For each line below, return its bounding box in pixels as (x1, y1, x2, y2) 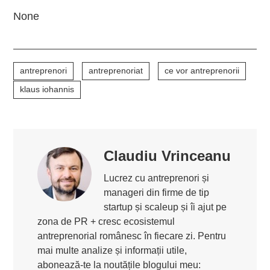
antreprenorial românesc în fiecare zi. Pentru (37, 231, 227, 241)
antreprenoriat (89, 66, 143, 75)
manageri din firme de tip (104, 187, 210, 198)
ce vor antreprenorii (165, 66, 240, 75)
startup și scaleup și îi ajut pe (104, 202, 227, 212)
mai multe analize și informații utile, (37, 245, 187, 256)
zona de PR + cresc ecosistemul (37, 216, 175, 227)
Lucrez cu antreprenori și (104, 173, 210, 183)
